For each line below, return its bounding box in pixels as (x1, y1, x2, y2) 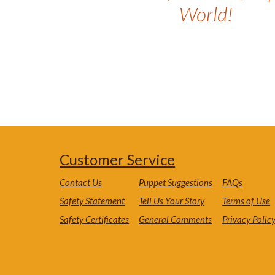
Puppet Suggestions (139, 177, 213, 188)
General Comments (139, 214, 212, 225)
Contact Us (60, 177, 103, 188)
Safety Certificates (60, 214, 130, 225)
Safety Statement (60, 195, 125, 207)
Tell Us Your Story (139, 195, 205, 207)
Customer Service (60, 150, 176, 169)
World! (179, 2, 233, 26)
